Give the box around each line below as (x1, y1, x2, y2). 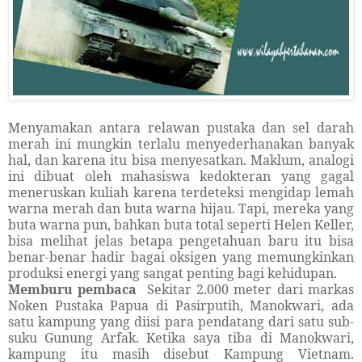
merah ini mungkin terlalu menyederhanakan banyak (8, 135, 354, 154)
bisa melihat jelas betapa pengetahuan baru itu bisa (8, 232, 354, 250)
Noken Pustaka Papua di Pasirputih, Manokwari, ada (8, 297, 354, 315)
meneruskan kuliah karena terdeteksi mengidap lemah (8, 183, 354, 202)
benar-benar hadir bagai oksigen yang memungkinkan (8, 248, 354, 267)
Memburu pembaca (8, 280, 147, 299)
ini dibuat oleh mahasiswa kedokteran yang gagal (8, 167, 354, 186)
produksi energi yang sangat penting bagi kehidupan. (8, 264, 337, 283)
